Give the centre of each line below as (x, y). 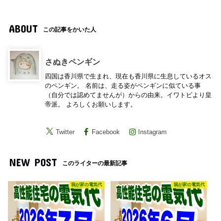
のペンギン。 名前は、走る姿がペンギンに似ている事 (123, 86)
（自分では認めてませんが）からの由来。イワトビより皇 (129, 95)
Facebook (106, 132)
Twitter (65, 132)
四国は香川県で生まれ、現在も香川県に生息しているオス (129, 76)
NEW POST (33, 162)
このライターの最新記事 (95, 163)
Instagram (153, 132)
